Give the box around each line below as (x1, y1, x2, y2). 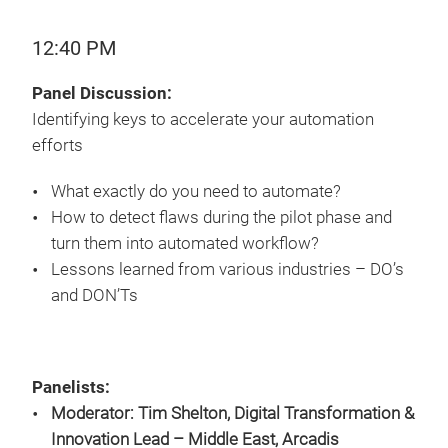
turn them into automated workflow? (51, 234, 319, 253)
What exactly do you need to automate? (51, 182, 341, 201)
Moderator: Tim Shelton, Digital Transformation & (51, 404, 414, 423)
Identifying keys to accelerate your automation (32, 110, 374, 129)
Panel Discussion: (32, 84, 172, 103)
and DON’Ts (51, 286, 138, 305)
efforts (32, 136, 83, 155)
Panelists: (32, 378, 110, 397)
